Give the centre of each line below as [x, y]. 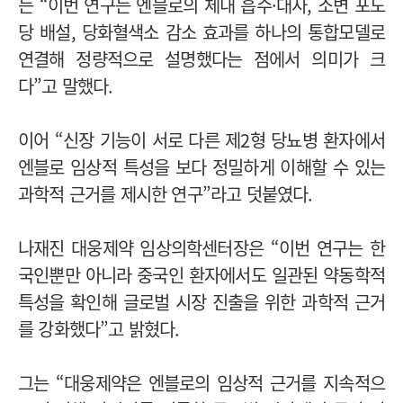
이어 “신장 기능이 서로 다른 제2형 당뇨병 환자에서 [201, 139]
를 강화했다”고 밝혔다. [99, 328]
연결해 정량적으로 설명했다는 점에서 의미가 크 [201, 58]
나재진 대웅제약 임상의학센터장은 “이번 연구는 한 [201, 247]
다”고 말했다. [66, 85]
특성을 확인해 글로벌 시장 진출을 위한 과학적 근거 [201, 301]
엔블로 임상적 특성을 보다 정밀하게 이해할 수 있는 [201, 166]
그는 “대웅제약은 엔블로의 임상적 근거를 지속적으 [201, 382]
